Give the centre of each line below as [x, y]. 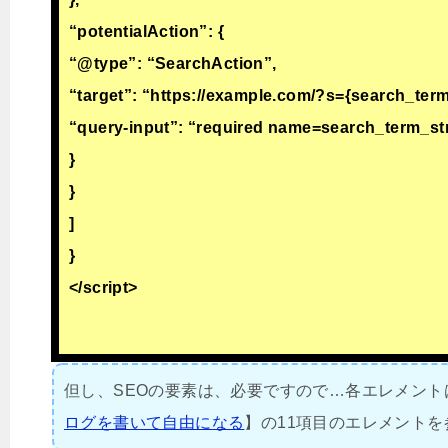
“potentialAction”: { [146, 32]
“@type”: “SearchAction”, [173, 64]
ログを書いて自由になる [154, 423]
